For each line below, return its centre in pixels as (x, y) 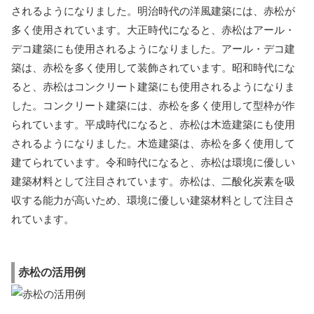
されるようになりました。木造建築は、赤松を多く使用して (153, 143)
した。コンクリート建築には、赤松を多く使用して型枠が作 (153, 105)
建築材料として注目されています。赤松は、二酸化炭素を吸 (153, 181)
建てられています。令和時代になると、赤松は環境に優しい (153, 162)
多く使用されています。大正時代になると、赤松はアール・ (153, 29)
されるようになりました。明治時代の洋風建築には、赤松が (153, 11)
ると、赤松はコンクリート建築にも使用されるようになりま (153, 86)
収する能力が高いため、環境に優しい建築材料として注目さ (153, 200)
